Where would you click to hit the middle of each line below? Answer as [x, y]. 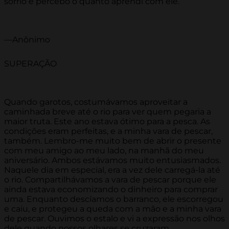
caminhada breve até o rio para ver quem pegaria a [108, 112]
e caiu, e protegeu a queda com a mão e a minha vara [113, 209]
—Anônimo [27, 40]
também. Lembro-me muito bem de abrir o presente [113, 141]
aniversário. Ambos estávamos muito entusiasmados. [112, 161]
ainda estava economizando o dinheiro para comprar [111, 190]
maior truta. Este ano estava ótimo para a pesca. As [107, 122]
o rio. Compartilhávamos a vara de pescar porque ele [110, 180]
